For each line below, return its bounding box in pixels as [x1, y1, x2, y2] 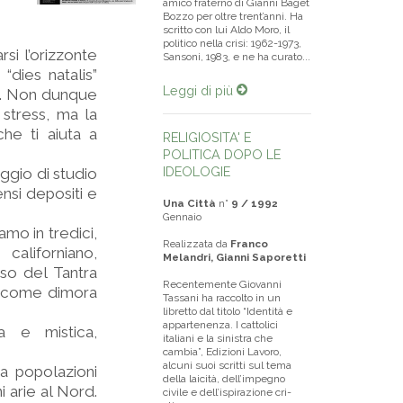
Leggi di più [163, 83, 237, 98]
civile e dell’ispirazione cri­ [163, 386, 291, 399]
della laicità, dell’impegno [163, 372, 285, 385]
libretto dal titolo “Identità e [163, 305, 292, 318]
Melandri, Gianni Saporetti [163, 251, 306, 264]
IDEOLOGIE [163, 164, 230, 179]
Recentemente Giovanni [163, 278, 282, 291]
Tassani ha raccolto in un [163, 291, 281, 304]
